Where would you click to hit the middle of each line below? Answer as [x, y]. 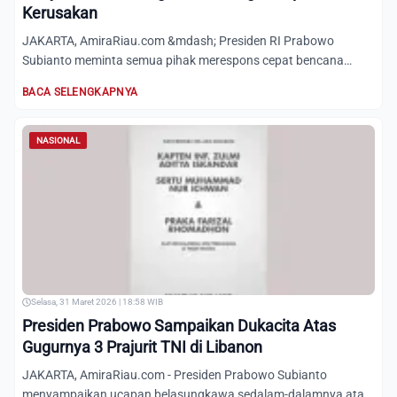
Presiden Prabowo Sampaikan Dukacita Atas [179, 326]
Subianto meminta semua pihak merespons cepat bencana [183, 60]
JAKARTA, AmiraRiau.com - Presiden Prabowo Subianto [175, 375]
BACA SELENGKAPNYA [80, 92]
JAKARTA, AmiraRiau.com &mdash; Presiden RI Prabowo [178, 41]
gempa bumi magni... [80, 80]
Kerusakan [60, 13]
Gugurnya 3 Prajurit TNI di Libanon [142, 347]
